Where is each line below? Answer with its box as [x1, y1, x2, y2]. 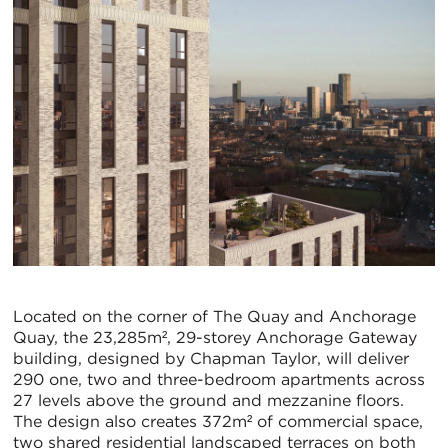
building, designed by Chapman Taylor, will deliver [13, 348, 409, 368]
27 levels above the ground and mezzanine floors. [13, 390, 404, 410]
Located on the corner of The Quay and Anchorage [13, 306, 416, 326]
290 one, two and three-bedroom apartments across [13, 369, 425, 389]
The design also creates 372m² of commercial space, [13, 411, 423, 431]
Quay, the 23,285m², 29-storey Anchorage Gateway [13, 327, 417, 347]
